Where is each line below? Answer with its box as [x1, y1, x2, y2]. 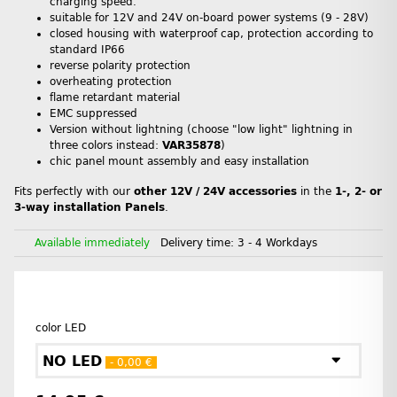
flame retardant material [50, 91, 180, 105]
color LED [35, 322, 93, 335]
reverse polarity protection [50, 59, 191, 73]
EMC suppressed [50, 107, 137, 121]
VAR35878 [162, 139, 221, 152]
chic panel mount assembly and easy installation [50, 155, 309, 168]
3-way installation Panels [14, 201, 165, 214]
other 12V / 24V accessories [134, 185, 300, 198]
